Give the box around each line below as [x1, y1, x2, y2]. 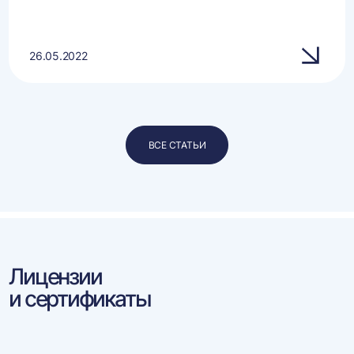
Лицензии [9, 263, 102, 290]
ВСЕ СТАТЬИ [148, 139, 206, 151]
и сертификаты [9, 285, 151, 312]
